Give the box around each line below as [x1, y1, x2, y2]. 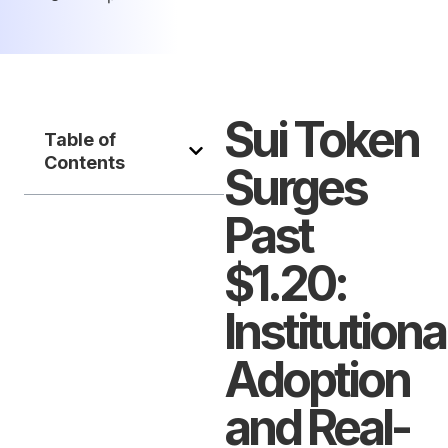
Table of [44, 129, 116, 150]
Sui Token [224, 110, 418, 169]
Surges [224, 158, 366, 217]
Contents [44, 152, 125, 173]
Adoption [224, 350, 409, 409]
